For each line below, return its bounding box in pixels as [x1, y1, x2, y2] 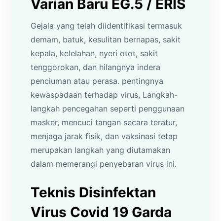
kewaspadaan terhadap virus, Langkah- [31, 89, 178, 100]
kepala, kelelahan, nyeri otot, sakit [31, 48, 158, 58]
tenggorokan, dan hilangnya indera [31, 62, 161, 72]
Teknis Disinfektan [31, 184, 156, 201]
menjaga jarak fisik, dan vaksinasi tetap [31, 131, 178, 141]
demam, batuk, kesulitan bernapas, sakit [31, 34, 181, 44]
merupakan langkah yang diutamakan [31, 145, 171, 155]
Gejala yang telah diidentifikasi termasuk [31, 20, 183, 31]
